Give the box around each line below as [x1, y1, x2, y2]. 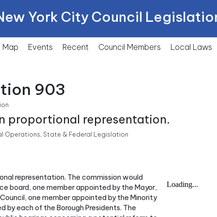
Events [28, 42, 53, 52]
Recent [62, 42, 89, 52]
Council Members [98, 42, 161, 52]
